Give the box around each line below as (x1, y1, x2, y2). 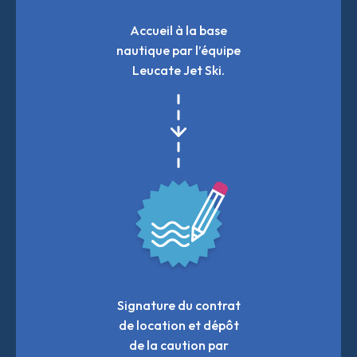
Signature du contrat (116, 296, 241, 313)
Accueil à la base (130, 22, 227, 38)
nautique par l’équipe (116, 41, 241, 58)
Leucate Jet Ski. (132, 61, 225, 78)
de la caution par (128, 336, 229, 353)
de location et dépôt (118, 316, 239, 333)
